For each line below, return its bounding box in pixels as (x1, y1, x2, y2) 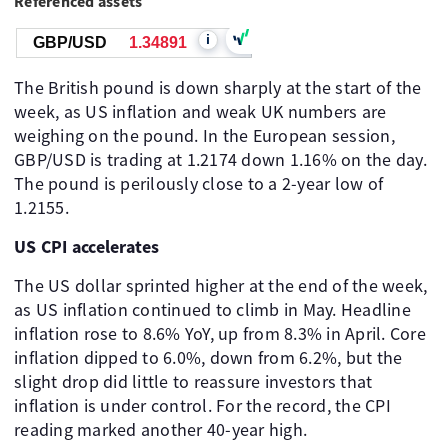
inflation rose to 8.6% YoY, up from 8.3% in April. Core (14, 322, 426, 345)
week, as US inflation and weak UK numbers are (14, 100, 387, 123)
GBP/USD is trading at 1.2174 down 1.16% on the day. (14, 148, 427, 171)
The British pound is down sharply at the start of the (14, 76, 422, 99)
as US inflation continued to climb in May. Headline (14, 298, 411, 321)
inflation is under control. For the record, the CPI (14, 394, 391, 417)
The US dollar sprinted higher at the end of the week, (14, 274, 428, 297)
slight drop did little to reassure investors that (14, 370, 373, 393)
